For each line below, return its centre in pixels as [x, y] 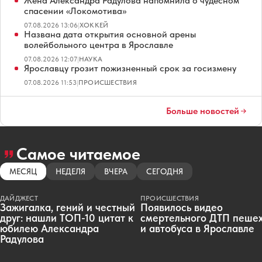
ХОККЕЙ [94, 25]
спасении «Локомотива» [75, 11]
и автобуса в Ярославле [197, 228]
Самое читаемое [78, 154]
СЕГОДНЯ [165, 171]
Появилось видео [182, 207]
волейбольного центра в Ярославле [99, 44]
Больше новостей [203, 111]
